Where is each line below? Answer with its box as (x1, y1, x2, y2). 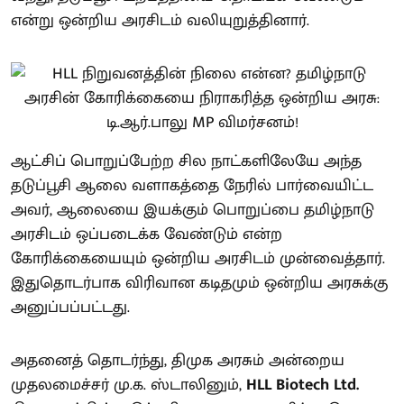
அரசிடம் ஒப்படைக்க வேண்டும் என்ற (11, 220, 282, 248)
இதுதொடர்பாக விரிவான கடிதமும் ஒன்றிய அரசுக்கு (11, 269, 388, 297)
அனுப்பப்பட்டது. (11, 293, 130, 321)
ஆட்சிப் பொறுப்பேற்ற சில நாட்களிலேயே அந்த (11, 147, 362, 175)
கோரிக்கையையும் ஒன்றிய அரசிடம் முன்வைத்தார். (11, 244, 385, 272)
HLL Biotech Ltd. (246, 371, 359, 399)
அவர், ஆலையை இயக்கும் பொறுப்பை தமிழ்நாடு (11, 196, 374, 224)
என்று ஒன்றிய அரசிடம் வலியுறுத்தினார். (11, 6, 309, 34)
